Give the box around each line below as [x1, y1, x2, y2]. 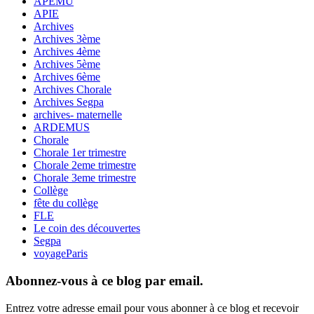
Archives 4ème [34, 46, 100, 58]
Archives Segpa [34, 96, 104, 109]
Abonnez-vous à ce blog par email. [6, 273, 203, 288]
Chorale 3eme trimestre [34, 172, 136, 184]
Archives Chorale [34, 83, 111, 96]
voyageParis [34, 247, 88, 260]
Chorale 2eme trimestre [34, 159, 136, 172]
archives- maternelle [34, 109, 122, 121]
